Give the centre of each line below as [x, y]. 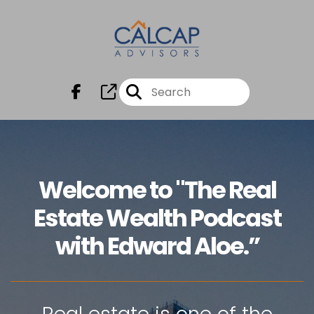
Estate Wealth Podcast [157, 218]
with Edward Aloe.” [157, 246]
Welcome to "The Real [157, 190]
